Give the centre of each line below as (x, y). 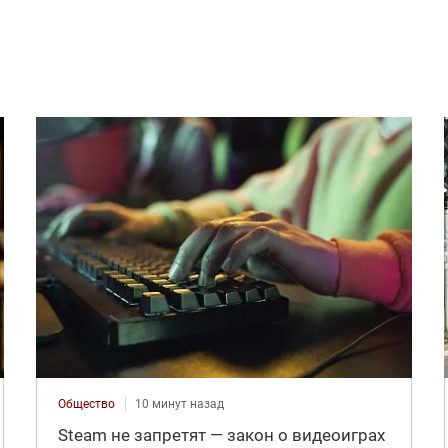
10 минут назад (179, 403)
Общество (86, 403)
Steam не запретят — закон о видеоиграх (221, 434)
